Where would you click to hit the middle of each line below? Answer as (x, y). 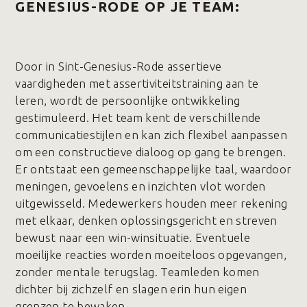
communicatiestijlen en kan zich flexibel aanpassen (151, 135)
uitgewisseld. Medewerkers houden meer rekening (151, 203)
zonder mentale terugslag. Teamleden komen (137, 272)
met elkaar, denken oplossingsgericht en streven (146, 220)
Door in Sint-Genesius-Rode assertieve (119, 66)
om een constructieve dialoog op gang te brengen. (151, 152)
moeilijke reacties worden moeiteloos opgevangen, (151, 255)
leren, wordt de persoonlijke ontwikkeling (128, 100)
